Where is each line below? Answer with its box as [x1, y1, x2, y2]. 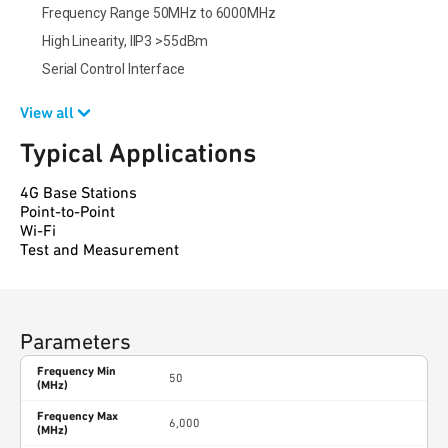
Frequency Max [37, 409, 118, 423]
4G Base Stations [20, 183, 137, 202]
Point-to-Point [20, 202, 115, 221]
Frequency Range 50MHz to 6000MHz [42, 5, 276, 21]
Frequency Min [37, 364, 116, 378]
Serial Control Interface [42, 61, 185, 77]
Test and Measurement [20, 240, 179, 259]
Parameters [20, 329, 131, 354]
